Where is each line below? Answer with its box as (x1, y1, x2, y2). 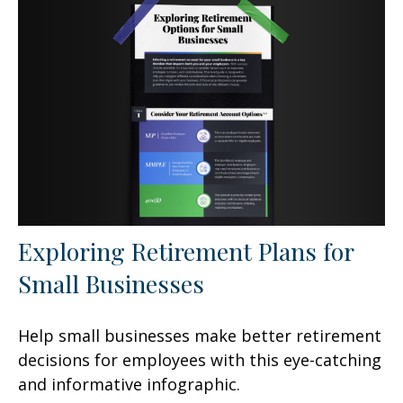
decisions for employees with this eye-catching (18, 348, 381, 371)
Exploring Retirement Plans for (18, 234, 354, 267)
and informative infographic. (18, 372, 240, 395)
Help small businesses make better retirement (18, 324, 381, 346)
